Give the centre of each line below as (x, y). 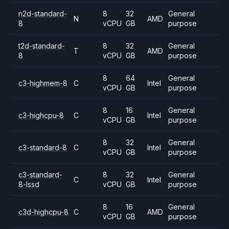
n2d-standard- (43, 14)
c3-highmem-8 (43, 83)
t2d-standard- (42, 46)
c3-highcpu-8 (41, 115)
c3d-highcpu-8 (43, 212)
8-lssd (29, 184)
